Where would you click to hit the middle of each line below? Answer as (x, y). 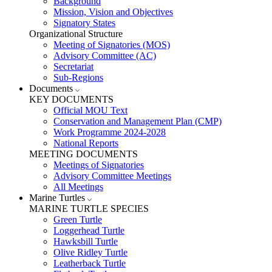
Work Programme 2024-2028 (110, 132)
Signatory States (84, 23)
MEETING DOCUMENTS (83, 154)
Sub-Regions (78, 78)
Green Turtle (78, 220)
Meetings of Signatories (99, 165)
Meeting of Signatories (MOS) (112, 45)
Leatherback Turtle (90, 263)
